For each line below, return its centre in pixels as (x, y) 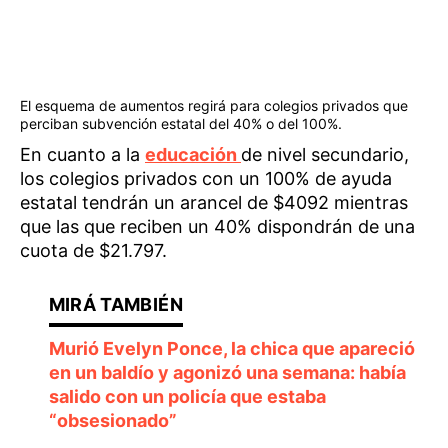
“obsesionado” (112, 420)
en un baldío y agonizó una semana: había (227, 372)
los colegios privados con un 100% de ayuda (206, 178)
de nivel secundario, (325, 154)
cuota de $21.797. (93, 250)
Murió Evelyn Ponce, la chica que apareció (231, 348)
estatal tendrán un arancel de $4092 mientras (214, 202)
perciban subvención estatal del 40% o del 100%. (181, 123)
